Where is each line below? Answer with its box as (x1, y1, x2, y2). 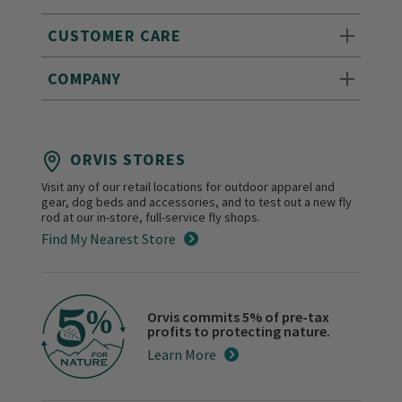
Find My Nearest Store (41, 230, 177, 249)
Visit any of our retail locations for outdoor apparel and (41, 179, 336, 196)
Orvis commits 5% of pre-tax (147, 308, 330, 327)
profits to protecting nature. (147, 322, 331, 341)
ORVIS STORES (70, 149, 187, 170)
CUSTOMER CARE (48, 25, 182, 47)
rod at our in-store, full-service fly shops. (41, 209, 261, 226)
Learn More (147, 345, 217, 364)
